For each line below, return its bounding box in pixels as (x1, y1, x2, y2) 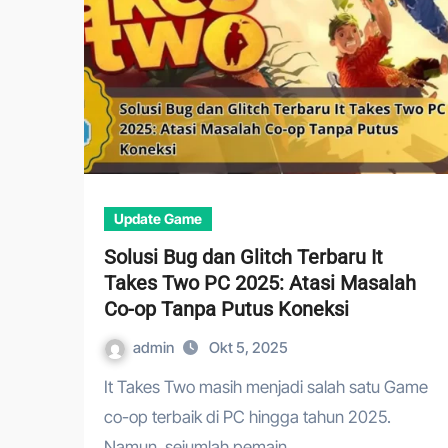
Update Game (114, 210, 202, 227)
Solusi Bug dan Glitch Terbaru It (104, 245, 383, 269)
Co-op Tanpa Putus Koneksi (104, 297, 349, 321)
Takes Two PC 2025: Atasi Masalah (104, 271, 416, 295)
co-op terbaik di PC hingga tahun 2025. (104, 407, 391, 427)
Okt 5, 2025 (209, 338, 288, 357)
